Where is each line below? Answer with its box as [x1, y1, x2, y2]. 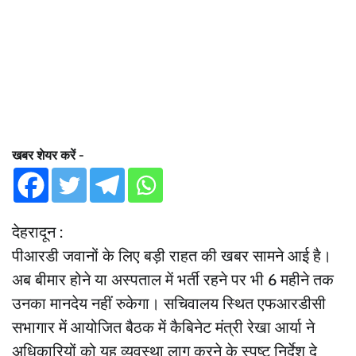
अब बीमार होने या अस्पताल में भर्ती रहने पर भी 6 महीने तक [12, 269, 334, 289]
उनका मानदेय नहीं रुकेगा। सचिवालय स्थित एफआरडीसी [12, 293, 326, 313]
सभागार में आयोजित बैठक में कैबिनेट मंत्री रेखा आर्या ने [12, 317, 315, 337]
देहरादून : [12, 222, 63, 242]
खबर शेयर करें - [12, 147, 84, 163]
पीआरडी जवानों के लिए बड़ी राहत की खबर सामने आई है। [12, 246, 331, 265]
